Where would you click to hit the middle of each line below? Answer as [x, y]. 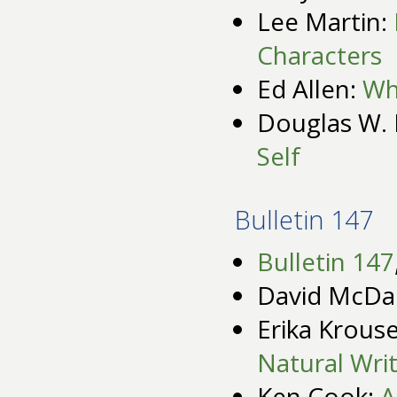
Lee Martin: [325, 22]
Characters [319, 55]
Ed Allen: [310, 89]
